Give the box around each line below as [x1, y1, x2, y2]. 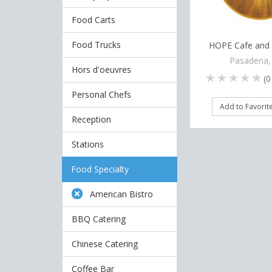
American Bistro [90, 188, 153, 200]
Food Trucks [72, 39, 121, 50]
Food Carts [72, 14, 115, 25]
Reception [72, 114, 111, 125]
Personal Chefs [72, 89, 131, 100]
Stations [72, 138, 104, 150]
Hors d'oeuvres [72, 64, 131, 75]
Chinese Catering [72, 238, 138, 250]
